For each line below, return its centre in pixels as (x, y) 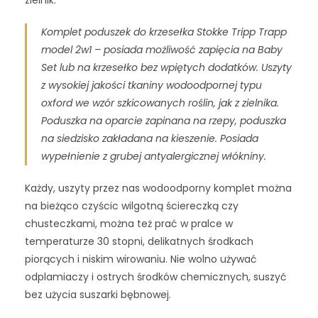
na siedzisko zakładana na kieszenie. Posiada (150, 138)
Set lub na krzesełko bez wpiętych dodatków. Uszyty (166, 67)
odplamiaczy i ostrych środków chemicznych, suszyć (156, 276)
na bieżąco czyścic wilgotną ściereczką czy (132, 205)
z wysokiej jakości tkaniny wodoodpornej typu (152, 85)
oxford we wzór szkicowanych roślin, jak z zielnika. (160, 103)
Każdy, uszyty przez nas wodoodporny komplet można (158, 188)
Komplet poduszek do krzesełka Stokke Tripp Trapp (164, 32)
